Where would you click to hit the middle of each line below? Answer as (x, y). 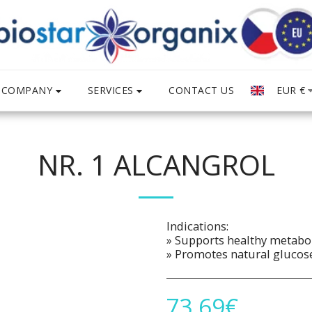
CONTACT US (202, 90)
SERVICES (110, 90)
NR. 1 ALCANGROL (156, 165)
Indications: (197, 226)
